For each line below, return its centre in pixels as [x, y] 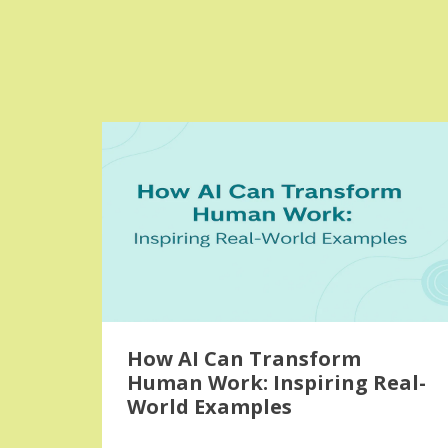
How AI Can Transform [244, 358]
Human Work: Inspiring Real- [276, 382]
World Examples [209, 406]
